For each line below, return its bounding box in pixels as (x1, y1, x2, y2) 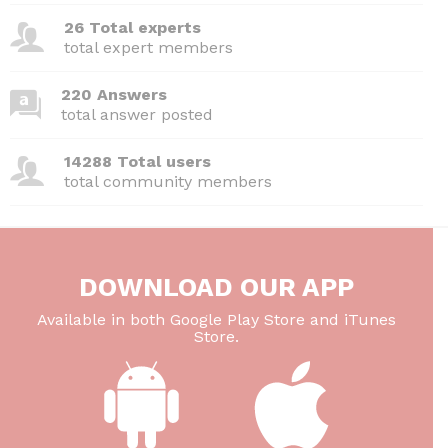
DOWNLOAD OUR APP (79, 272, 354, 302)
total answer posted (61, 105, 213, 124)
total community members (64, 172, 272, 191)
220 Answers (61, 85, 167, 104)
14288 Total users (64, 152, 211, 171)
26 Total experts (64, 18, 201, 37)
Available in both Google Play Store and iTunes (37, 310, 396, 329)
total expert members (64, 38, 233, 57)
